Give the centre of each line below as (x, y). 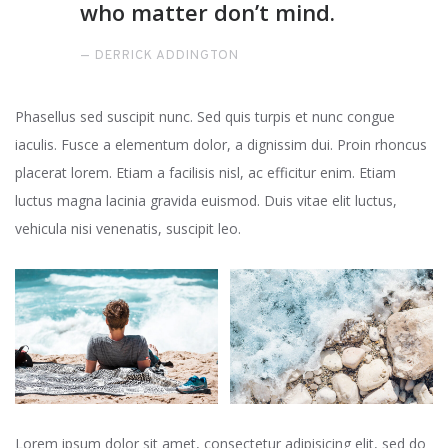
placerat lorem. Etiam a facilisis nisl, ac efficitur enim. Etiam (205, 172)
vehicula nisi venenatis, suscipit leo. (128, 228)
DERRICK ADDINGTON (167, 56)
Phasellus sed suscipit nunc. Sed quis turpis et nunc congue (205, 116)
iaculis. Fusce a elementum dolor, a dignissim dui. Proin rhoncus (221, 144)
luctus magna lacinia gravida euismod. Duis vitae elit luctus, (206, 200)
